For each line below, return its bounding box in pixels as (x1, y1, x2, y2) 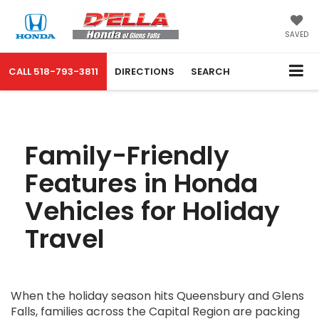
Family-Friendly (25, 137, 229, 174)
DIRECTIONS (115, 65, 174, 79)
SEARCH (191, 65, 230, 79)
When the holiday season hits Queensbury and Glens (11, 288, 304, 305)
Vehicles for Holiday (25, 193, 280, 230)
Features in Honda (25, 165, 258, 202)
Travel (25, 221, 105, 258)
